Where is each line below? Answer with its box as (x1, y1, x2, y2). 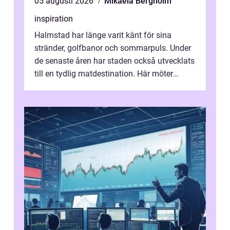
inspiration (34, 14, 73, 24)
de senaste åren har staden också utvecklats (34, 56, 195, 66)
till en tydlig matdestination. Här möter (34, 69, 173, 79)
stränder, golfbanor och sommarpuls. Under (34, 43, 191, 53)
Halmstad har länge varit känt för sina (34, 30, 171, 41)
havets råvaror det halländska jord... (34, 82, 164, 92)
